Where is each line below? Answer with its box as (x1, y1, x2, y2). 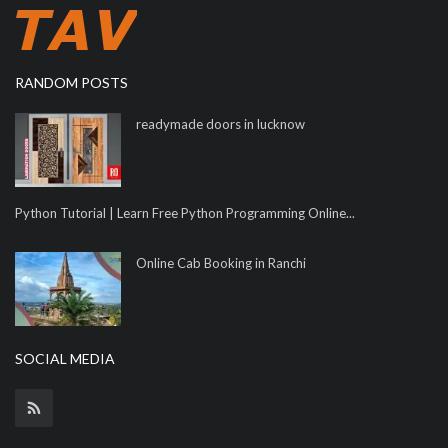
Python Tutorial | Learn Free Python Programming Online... (15, 204, 355, 221)
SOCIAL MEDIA (15, 349, 115, 367)
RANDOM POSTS (15, 73, 128, 91)
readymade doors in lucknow (136, 115, 305, 132)
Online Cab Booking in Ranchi (136, 254, 306, 271)
